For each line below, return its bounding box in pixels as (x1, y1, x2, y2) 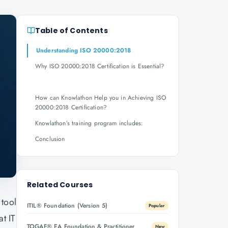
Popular (148, 202, 165, 209)
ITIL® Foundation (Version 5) (27, 201, 108, 210)
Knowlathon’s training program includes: (35, 119, 144, 128)
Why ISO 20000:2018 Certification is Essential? (35, 62, 165, 71)
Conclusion (35, 134, 65, 144)
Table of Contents (35, 25, 108, 36)
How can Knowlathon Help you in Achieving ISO (35, 93, 166, 102)
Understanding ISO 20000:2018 (36, 46, 131, 55)
